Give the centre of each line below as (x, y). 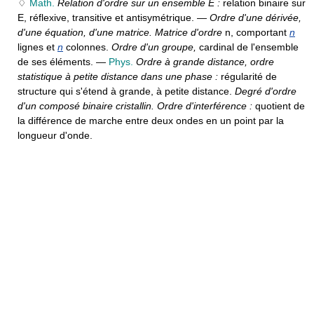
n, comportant (256, 32)
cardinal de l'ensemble (249, 47)
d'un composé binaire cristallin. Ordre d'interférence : (136, 106)
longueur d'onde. (55, 135)
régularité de (249, 76)
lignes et (36, 47)
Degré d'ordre (266, 91)
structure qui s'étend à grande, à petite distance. (126, 91)
